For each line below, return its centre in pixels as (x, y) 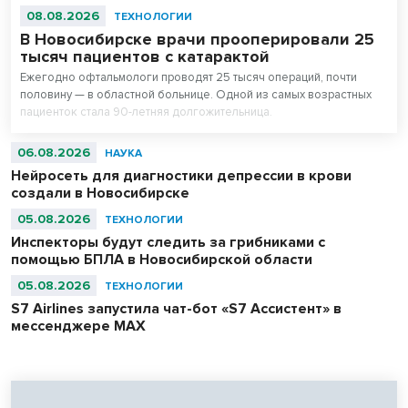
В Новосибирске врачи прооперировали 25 (197, 39)
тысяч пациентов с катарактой (145, 56)
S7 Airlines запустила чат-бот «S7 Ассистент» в (176, 308)
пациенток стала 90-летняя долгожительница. (146, 112)
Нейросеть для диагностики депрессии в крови (181, 175)
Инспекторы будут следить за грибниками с (168, 242)
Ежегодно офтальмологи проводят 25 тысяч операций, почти (189, 77)
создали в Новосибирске (100, 193)
